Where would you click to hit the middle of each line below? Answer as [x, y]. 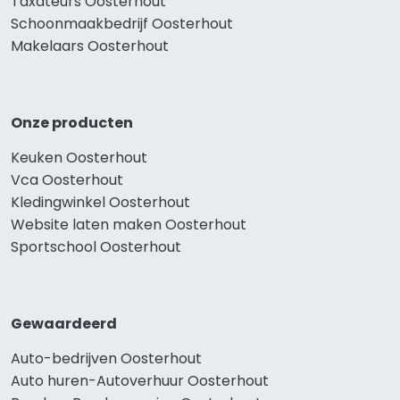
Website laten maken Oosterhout [129, 225]
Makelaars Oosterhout [90, 46]
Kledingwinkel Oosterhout [100, 203]
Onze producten [72, 123]
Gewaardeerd [64, 324]
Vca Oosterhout [67, 180]
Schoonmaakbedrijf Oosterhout [122, 24]
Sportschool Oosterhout [96, 247]
